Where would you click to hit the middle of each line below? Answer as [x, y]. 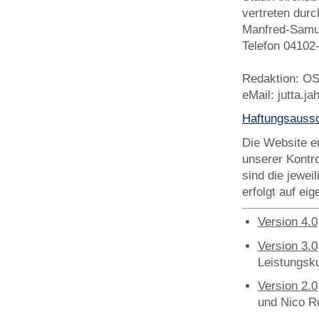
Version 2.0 [287, 286]
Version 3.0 [287, 246]
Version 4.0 [287, 221]
